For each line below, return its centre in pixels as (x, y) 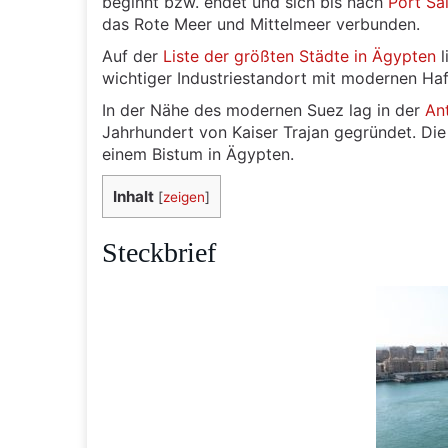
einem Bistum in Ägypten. (198, 154)
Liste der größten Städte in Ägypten (299, 56)
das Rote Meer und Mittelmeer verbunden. (261, 24)
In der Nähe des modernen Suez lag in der (263, 110)
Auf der (132, 56)
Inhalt (133, 196)
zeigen (184, 197)
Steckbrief (159, 252)
